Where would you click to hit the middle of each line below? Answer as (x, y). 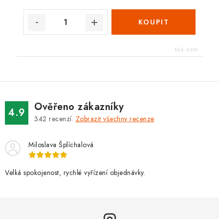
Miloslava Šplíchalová (61, 145)
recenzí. (61, 119)
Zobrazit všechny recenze (115, 119)
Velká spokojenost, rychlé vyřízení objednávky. (75, 173)
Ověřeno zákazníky (79, 107)
